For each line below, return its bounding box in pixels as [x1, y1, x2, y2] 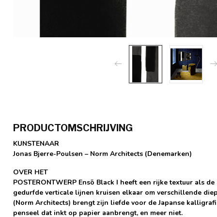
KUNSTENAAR [13, 139, 59, 148]
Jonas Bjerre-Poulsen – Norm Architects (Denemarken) [13, 149, 192, 158]
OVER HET [13, 167, 48, 177]
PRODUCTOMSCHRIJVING [13, 122, 133, 134]
